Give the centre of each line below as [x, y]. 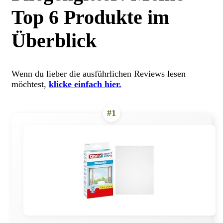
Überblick [54, 40]
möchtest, [30, 84]
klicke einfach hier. [85, 84]
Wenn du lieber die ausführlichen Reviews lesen [99, 73]
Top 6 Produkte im [90, 17]
